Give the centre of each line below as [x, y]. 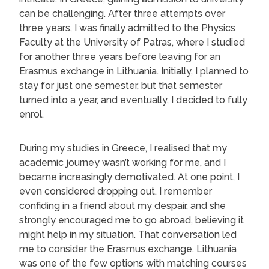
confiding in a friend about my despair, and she [122, 205]
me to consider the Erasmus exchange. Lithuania [128, 249]
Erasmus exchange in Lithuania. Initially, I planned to [134, 71]
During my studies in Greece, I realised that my [123, 148]
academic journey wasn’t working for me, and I [122, 162]
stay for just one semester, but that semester [121, 85]
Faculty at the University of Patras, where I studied [132, 42]
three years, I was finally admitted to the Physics [127, 28]
